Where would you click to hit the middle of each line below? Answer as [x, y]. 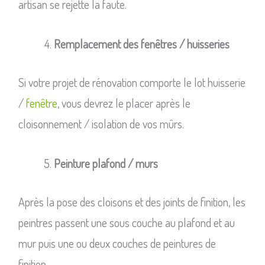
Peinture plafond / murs [106, 164]
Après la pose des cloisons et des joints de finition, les [132, 202]
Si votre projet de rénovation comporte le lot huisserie [132, 83]
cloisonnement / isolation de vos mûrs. [101, 124]
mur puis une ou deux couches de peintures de [117, 243]
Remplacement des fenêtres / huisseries [141, 44]
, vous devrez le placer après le [124, 103]
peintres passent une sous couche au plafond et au [126, 223]
